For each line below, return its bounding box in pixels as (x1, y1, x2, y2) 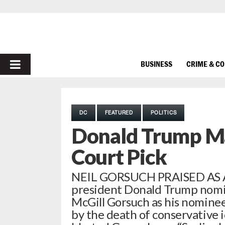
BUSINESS (141, 59, 172, 68)
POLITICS (151, 109, 177, 116)
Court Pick (71, 144, 167, 169)
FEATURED (104, 109, 134, 116)
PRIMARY (9, 56, 63, 72)
